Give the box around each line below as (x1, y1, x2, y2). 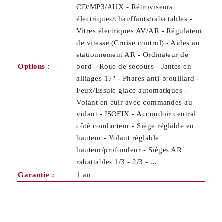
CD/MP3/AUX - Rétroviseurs (76, 3, 173, 11)
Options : (18, 62, 50, 71)
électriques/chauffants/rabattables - (76, 15, 192, 23)
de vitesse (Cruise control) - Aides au (76, 39, 200, 47)
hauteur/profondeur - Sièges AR (76, 146, 182, 154)
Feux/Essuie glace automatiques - (76, 86, 187, 95)
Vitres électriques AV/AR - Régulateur (76, 27, 203, 35)
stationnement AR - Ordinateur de (76, 51, 188, 59)
